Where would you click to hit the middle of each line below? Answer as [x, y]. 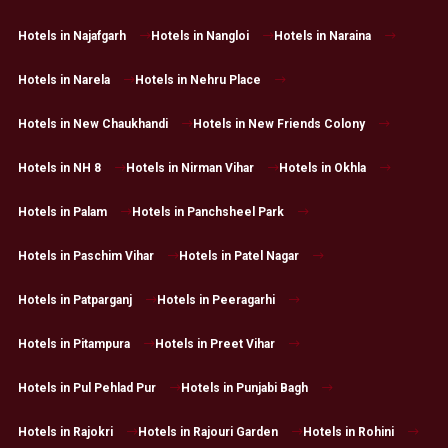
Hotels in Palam [62, 212]
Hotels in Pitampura [73, 344]
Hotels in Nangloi [199, 36]
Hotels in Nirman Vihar [189, 168]
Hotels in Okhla [322, 168]
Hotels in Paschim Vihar [85, 256]
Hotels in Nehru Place [197, 80]
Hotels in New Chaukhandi [92, 124]
